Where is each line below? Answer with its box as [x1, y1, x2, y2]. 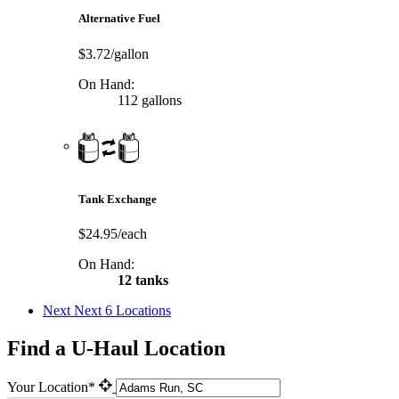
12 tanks [114, 272, 168, 288]
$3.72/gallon [78, 45, 149, 61]
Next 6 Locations [74, 302, 171, 318]
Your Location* [7, 379, 99, 395]
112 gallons [114, 92, 182, 108]
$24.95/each [78, 225, 147, 241]
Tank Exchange [78, 191, 157, 206]
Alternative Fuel [78, 12, 160, 26]
